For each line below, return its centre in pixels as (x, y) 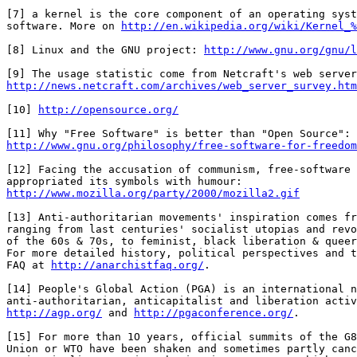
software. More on (64, 26)
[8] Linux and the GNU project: (105, 50)
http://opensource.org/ (108, 110)
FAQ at (29, 265)
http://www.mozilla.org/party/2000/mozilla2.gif (153, 193)
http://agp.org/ (54, 313)
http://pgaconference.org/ (214, 313)
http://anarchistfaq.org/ (127, 265)
